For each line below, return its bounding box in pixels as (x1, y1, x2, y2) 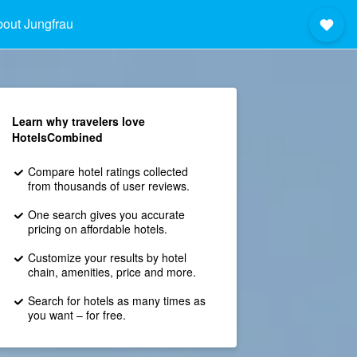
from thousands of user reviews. (27, 178, 190, 194)
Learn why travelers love (11, 113, 145, 129)
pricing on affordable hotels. (27, 221, 167, 237)
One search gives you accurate (27, 206, 185, 222)
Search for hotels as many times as (27, 292, 206, 308)
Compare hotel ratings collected (27, 163, 188, 179)
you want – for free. (27, 307, 126, 323)
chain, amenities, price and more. (27, 264, 196, 280)
